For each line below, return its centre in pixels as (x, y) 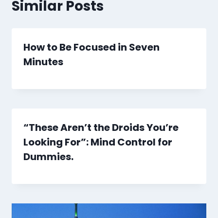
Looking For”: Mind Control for (98, 142)
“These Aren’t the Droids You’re (101, 128)
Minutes (43, 62)
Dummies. (48, 157)
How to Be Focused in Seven (91, 47)
